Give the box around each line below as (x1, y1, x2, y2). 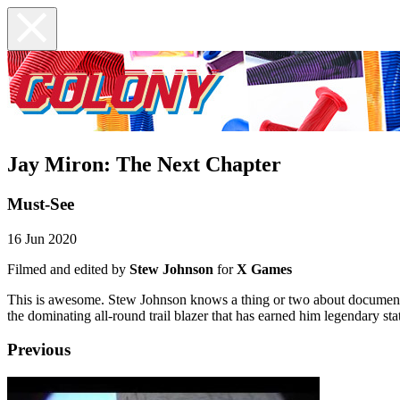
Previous (7, 340, 71, 360)
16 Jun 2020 (7, 230, 77, 246)
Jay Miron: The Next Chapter (7, 152, 281, 176)
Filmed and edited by (7, 261, 129, 277)
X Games (237, 261, 292, 277)
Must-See (7, 194, 74, 213)
